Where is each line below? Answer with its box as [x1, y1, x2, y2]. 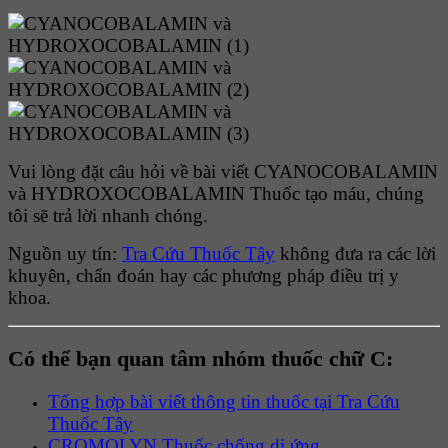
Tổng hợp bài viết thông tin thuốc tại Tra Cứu [48, 390, 400, 412]
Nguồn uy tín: [8, 243, 122, 265]
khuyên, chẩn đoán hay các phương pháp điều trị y [8, 265, 399, 287]
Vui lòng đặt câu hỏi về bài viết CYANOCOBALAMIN [8, 161, 438, 183]
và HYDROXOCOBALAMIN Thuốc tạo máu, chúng [8, 183, 424, 205]
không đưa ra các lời [275, 243, 436, 265]
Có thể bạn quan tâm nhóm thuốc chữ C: [8, 345, 393, 371]
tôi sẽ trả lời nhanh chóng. [8, 205, 208, 227]
